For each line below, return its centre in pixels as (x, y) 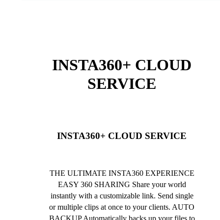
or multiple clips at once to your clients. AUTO (122, 207)
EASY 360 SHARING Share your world (122, 185)
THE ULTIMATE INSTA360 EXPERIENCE (122, 173)
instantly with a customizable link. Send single (122, 196)
